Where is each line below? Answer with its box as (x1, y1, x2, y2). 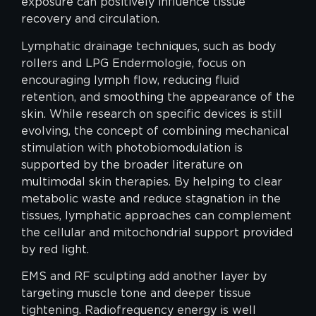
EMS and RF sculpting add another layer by (21, 269, 267, 284)
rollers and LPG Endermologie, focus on (21, 56, 245, 70)
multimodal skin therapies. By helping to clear (21, 174, 282, 188)
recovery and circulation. (21, 12, 159, 26)
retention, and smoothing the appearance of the (21, 90, 295, 104)
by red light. (21, 242, 89, 256)
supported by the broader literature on (21, 157, 243, 171)
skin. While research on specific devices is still (21, 107, 282, 121)
